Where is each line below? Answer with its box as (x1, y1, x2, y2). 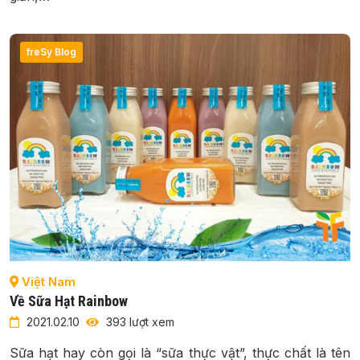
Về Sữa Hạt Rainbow (10, 292, 128, 309)
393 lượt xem (103, 314, 174, 329)
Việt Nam (18, 273, 76, 289)
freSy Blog (27, 45, 76, 58)
